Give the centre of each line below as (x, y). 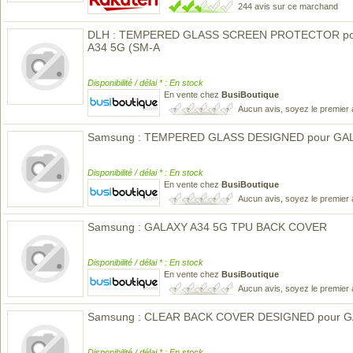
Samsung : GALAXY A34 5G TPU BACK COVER (207, 227)
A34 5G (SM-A (124, 47)
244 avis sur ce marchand (288, 6)
